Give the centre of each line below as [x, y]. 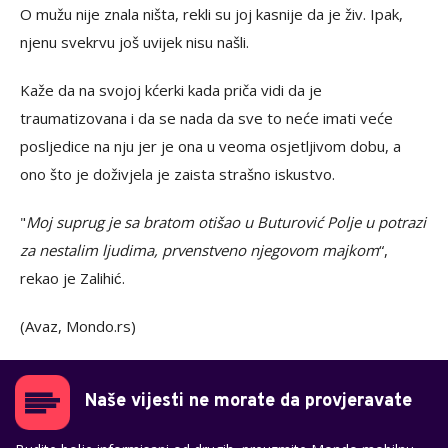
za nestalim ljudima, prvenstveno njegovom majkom [199, 250]
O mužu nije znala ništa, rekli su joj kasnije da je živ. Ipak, [211, 14]
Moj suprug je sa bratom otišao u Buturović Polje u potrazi [226, 222]
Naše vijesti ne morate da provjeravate [248, 402]
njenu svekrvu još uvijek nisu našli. [134, 42]
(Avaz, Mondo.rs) [78, 326]
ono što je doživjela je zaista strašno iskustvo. [177, 174]
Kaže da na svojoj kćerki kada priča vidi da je [171, 90]
